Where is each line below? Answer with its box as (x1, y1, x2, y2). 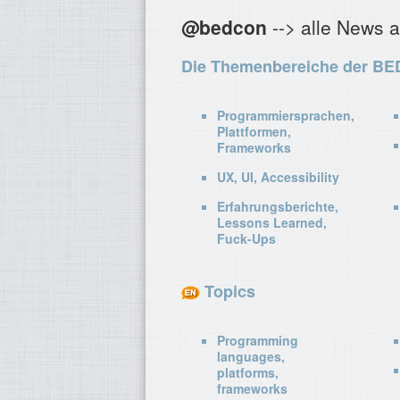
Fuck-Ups (217, 229, 276, 247)
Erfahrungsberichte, (217, 197, 338, 215)
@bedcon (181, 13, 267, 40)
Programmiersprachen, (217, 106, 354, 124)
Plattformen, (217, 122, 291, 140)
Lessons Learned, (217, 213, 327, 231)
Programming (217, 331, 298, 350)
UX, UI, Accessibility (217, 168, 339, 186)
